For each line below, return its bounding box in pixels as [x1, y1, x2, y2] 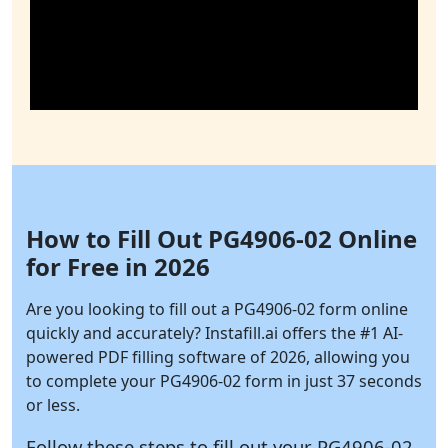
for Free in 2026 [26, 250, 210, 284]
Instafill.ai [205, 322, 278, 345]
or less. [26, 394, 80, 417]
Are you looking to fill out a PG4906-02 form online [26, 298, 408, 321]
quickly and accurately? [26, 322, 205, 345]
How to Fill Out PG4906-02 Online [26, 222, 417, 256]
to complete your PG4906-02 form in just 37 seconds [26, 370, 422, 393]
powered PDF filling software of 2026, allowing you [26, 346, 410, 369]
